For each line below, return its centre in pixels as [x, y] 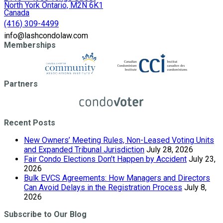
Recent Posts [30, 122]
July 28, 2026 [170, 149]
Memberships [30, 45]
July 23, [202, 159]
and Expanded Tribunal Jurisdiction [84, 149]
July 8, [195, 187]
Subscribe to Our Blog [45, 214]
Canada [17, 12]
